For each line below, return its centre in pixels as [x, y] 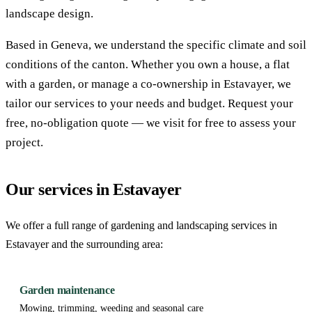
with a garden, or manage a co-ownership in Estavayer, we [148, 84]
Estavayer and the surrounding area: [84, 244]
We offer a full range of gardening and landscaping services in [141, 225]
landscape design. [49, 13]
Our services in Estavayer [94, 189]
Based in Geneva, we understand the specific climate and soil [156, 45]
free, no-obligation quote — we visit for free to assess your [151, 123]
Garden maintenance [67, 290]
